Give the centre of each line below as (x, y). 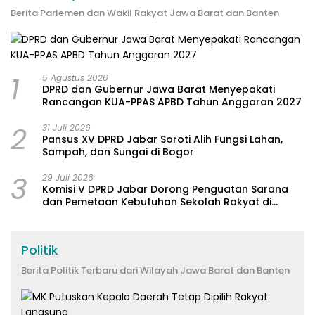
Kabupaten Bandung (96, 215)
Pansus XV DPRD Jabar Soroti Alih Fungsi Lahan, (162, 140)
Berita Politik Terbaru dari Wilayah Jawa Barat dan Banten (155, 271)
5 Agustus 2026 (75, 78)
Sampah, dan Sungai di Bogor (118, 152)
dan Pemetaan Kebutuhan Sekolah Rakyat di (157, 202)
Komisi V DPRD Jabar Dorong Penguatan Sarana (165, 189)
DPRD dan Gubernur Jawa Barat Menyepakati (159, 90)
